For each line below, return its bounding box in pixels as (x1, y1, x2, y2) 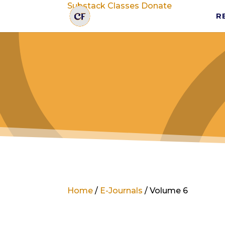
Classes (107, 1, 140, 11)
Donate (141, 1, 172, 11)
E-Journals (100, 185, 143, 195)
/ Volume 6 (143, 185, 188, 195)
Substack (67, 1, 106, 11)
